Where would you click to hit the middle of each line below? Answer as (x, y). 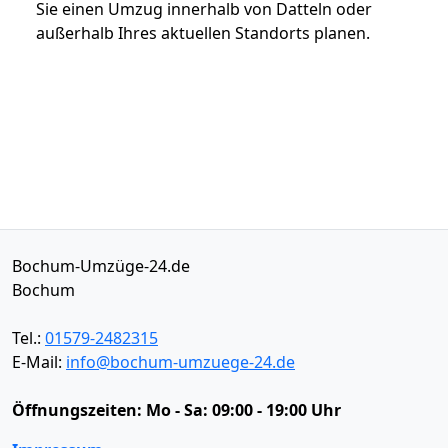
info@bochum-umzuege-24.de (180, 361)
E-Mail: (39, 361)
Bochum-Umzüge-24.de (101, 265)
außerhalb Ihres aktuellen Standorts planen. (203, 32)
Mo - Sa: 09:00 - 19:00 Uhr (243, 409)
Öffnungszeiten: (79, 409)
